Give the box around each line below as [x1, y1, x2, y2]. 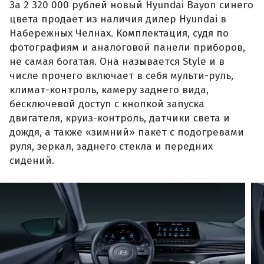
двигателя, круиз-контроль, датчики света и [9, 111, 230, 124]
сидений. [9, 154, 54, 167]
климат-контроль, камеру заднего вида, [9, 83, 209, 96]
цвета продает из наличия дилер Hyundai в [9, 12, 226, 25]
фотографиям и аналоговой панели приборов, [9, 41, 245, 54]
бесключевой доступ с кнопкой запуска [9, 97, 204, 110]
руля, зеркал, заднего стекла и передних [9, 140, 213, 153]
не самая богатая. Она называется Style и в [9, 55, 225, 68]
